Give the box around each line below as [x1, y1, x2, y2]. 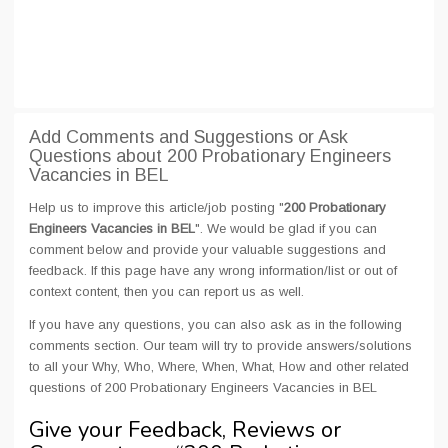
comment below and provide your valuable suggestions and [29, 242, 386, 257]
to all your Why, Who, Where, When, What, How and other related [29, 359, 409, 374]
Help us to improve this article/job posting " [29, 200, 284, 215]
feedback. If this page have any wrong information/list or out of [29, 263, 397, 278]
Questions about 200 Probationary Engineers [29, 146, 391, 166]
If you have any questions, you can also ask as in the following [29, 317, 402, 332]
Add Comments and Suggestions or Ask [29, 127, 348, 147]
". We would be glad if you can [195, 221, 377, 236]
